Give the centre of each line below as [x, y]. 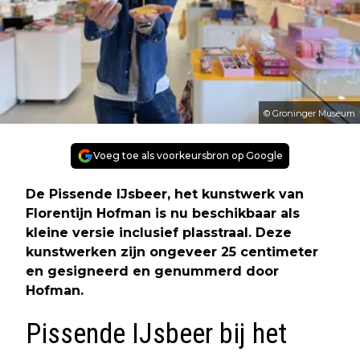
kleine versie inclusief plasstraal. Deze [159, 233]
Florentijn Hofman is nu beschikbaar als [163, 214]
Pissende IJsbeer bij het [156, 334]
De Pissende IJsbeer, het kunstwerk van [165, 194]
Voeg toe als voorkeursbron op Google [188, 156]
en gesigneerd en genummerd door [152, 272]
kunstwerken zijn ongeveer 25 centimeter [172, 252]
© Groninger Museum [309, 114]
